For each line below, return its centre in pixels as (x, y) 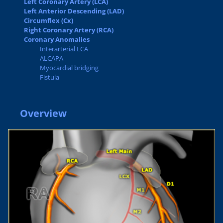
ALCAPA (52, 58)
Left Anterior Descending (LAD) (74, 11)
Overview (43, 113)
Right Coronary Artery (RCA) (69, 30)
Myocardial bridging (69, 68)
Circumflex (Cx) (49, 20)
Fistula (50, 77)
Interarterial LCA (64, 49)
